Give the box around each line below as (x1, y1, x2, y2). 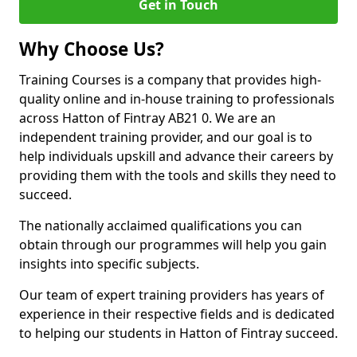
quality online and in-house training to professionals (19, 90, 335, 108)
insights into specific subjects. (19, 255, 199, 273)
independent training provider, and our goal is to (19, 128, 312, 146)
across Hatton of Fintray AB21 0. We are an (19, 109, 276, 127)
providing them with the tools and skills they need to (19, 167, 336, 184)
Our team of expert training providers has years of (19, 286, 324, 304)
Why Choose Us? (19, 37, 164, 61)
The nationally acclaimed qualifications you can (19, 217, 302, 234)
